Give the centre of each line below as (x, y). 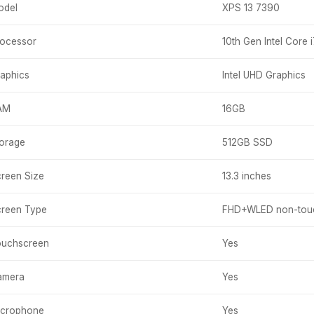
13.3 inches (247, 176)
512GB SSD (247, 142)
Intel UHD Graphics (264, 75)
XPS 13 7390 (251, 7)
